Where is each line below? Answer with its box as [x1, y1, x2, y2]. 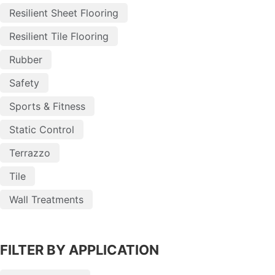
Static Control [9, 123, 74, 136]
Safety [9, 76, 39, 89]
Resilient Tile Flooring [9, 29, 109, 42]
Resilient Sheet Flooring [9, 6, 118, 19]
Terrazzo [9, 146, 50, 159]
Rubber [9, 53, 42, 66]
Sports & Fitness [9, 99, 85, 112]
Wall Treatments [9, 193, 83, 206]
